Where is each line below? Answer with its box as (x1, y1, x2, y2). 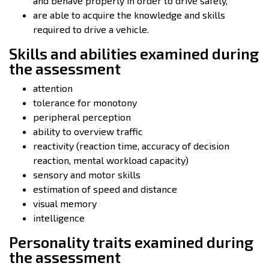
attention (33, 82, 73, 94)
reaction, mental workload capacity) (33, 154, 189, 166)
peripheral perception (33, 111, 131, 122)
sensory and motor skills (33, 169, 141, 180)
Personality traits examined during (9, 233, 253, 251)
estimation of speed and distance (33, 183, 177, 195)
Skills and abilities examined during (9, 44, 259, 62)
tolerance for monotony (33, 97, 137, 108)
